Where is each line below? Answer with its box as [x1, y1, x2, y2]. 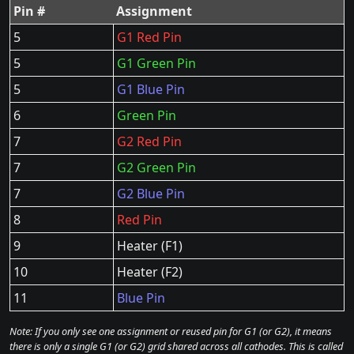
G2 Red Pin [117, 133, 182, 150]
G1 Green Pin [117, 55, 196, 72]
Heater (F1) [117, 237, 183, 254]
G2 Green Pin [117, 159, 196, 176]
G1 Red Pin [117, 28, 182, 46]
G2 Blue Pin [117, 185, 185, 202]
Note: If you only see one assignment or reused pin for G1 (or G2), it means [9, 324, 332, 338]
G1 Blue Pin [117, 81, 185, 98]
